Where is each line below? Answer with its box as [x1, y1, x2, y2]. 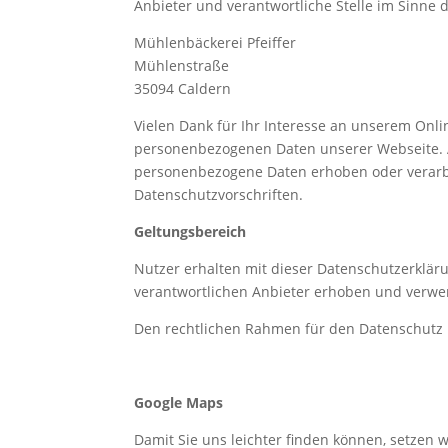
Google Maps [134, 392, 224, 412]
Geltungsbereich [134, 221, 247, 241]
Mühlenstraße [134, 55, 230, 75]
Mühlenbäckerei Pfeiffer [134, 32, 297, 52]
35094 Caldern [134, 78, 232, 98]
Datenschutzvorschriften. [134, 184, 304, 204]
